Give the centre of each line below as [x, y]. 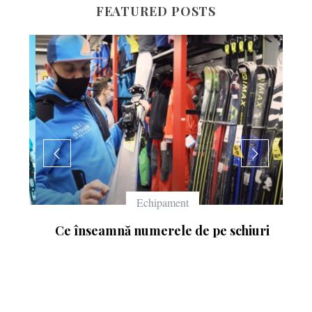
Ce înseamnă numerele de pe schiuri [156, 230]
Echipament [156, 202]
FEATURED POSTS [156, 11]
